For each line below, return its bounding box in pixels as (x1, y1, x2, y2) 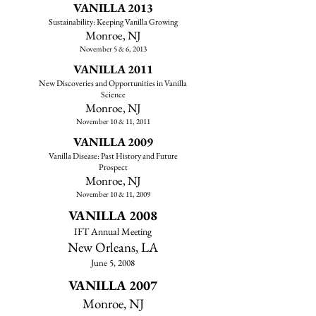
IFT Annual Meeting (74, 225, 152, 238)
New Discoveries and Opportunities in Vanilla (39, 78, 187, 89)
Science (100, 89, 126, 100)
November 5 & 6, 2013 (79, 44, 147, 54)
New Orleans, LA (68, 238, 158, 256)
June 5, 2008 (91, 257, 135, 269)
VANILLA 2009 (73, 134, 153, 150)
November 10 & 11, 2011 (75, 116, 150, 126)
